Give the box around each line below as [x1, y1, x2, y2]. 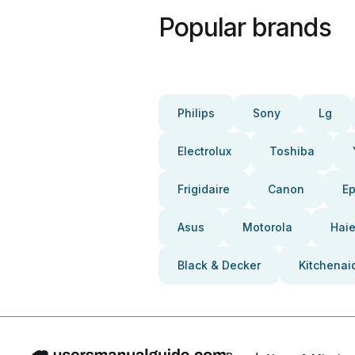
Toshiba [269, 144, 315, 158]
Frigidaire [177, 182, 230, 196]
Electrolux [177, 144, 231, 158]
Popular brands [158, 12, 331, 43]
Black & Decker [177, 258, 261, 272]
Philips [177, 106, 215, 120]
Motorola [242, 220, 292, 234]
